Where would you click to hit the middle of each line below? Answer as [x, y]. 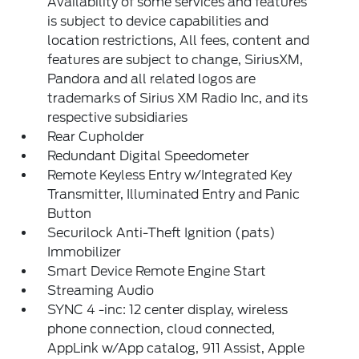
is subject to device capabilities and [158, 21]
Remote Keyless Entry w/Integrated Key [170, 175]
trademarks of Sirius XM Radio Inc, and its [178, 98]
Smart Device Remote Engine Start [157, 271]
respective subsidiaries [118, 117]
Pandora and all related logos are [152, 79]
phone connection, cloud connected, [161, 329]
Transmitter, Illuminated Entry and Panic [174, 194]
